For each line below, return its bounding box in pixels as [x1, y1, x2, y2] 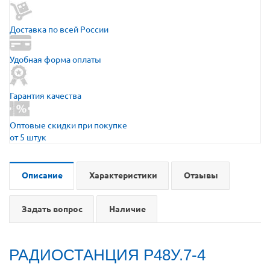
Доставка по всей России [10, 23, 108, 34]
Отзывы [184, 169, 218, 180]
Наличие [109, 202, 146, 214]
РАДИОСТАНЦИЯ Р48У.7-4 [9, 245, 206, 264]
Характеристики [89, 169, 157, 180]
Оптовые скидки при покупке [10, 119, 127, 130]
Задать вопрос [22, 202, 83, 214]
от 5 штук [10, 131, 46, 142]
